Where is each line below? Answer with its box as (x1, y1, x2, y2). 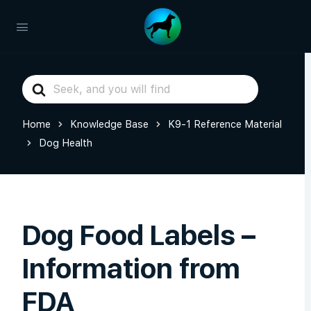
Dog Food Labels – (22, 219, 255, 252)
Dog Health (39, 137, 92, 149)
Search (22, 76, 60, 90)
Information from (22, 252, 240, 285)
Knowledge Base (70, 118, 149, 130)
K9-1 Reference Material (168, 118, 282, 130)
